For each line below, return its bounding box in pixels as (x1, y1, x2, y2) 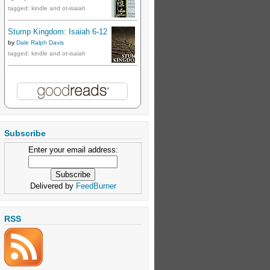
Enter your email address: (28, 145, 118, 154)
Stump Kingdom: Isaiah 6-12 (8, 27, 107, 36)
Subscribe (4, 128, 46, 138)
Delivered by (30, 181, 76, 190)
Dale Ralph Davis (16, 39, 64, 46)
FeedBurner (75, 181, 116, 190)
